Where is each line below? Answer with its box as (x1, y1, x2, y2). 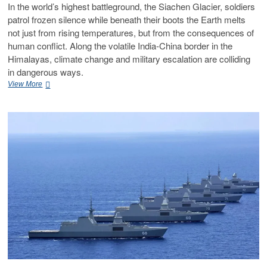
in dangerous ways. (8, 66, 84, 79)
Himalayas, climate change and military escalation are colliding (8, 52, 251, 66)
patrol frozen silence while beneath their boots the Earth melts (8, 13, 246, 26)
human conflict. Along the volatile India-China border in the (8, 39, 233, 52)
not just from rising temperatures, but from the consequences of (8, 26, 254, 39)
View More (8, 80, 43, 89)
